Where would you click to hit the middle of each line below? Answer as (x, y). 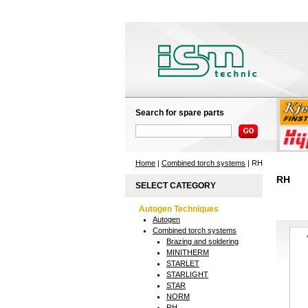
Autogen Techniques (179, 209)
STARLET (183, 263)
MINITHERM (188, 252)
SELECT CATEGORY (176, 186)
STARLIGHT (187, 274)
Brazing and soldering (202, 241)
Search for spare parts (180, 113)
